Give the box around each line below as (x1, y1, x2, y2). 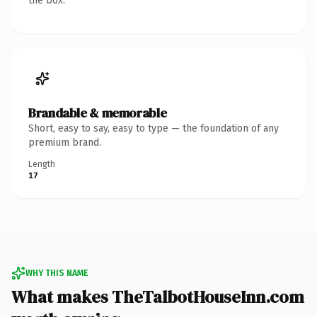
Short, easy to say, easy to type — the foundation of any (28, 122, 279, 134)
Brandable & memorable (28, 103, 167, 122)
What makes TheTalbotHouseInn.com (11, 284, 304, 309)
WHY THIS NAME (25, 267, 88, 278)
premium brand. (28, 136, 101, 149)
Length (28, 158, 55, 169)
